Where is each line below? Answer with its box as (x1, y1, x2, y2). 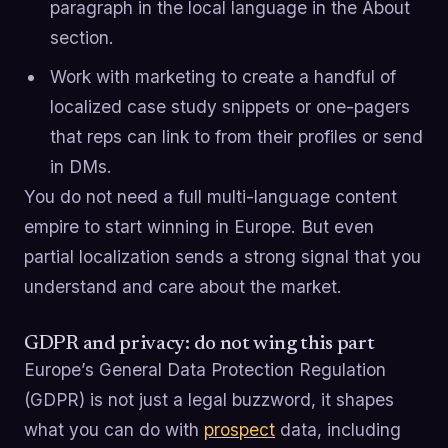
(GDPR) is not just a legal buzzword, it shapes (24, 388, 394, 410)
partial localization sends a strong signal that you (24, 245, 421, 267)
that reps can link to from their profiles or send (49, 125, 423, 147)
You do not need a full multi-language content (24, 185, 397, 207)
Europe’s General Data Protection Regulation (24, 358, 386, 380)
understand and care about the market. (24, 275, 342, 297)
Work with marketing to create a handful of (49, 65, 396, 87)
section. (49, 27, 114, 49)
